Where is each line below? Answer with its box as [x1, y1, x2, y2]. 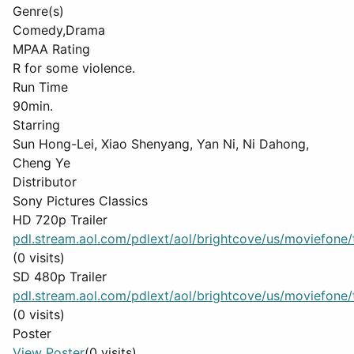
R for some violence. [13, 60, 135, 76]
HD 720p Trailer [13, 212, 107, 228]
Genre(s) [13, 3, 64, 19]
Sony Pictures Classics [13, 193, 148, 209]
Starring [13, 117, 60, 133]
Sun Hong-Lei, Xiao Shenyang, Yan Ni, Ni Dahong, [13, 136, 309, 152]
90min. [13, 98, 53, 114]
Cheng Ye [13, 155, 70, 171]
